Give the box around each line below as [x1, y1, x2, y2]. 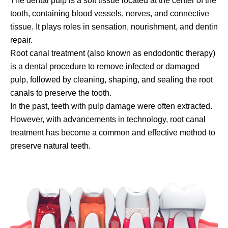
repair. [10, 35, 33, 44]
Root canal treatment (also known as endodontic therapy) [10, 48, 215, 58]
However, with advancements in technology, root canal [10, 115, 206, 124]
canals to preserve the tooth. [10, 88, 111, 97]
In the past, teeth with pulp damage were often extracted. [10, 101, 212, 110]
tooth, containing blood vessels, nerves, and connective [10, 9, 209, 18]
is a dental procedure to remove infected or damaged [10, 62, 199, 71]
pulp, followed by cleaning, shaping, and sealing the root [10, 75, 213, 84]
